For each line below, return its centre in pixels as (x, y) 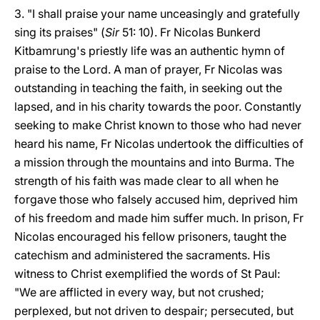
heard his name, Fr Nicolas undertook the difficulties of (159, 144)
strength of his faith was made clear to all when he (146, 181)
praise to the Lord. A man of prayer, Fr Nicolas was (148, 69)
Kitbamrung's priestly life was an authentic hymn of (150, 51)
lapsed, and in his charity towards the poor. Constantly (158, 106)
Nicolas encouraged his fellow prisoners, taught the (150, 236)
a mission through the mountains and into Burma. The (154, 162)
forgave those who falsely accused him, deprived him (156, 199)
